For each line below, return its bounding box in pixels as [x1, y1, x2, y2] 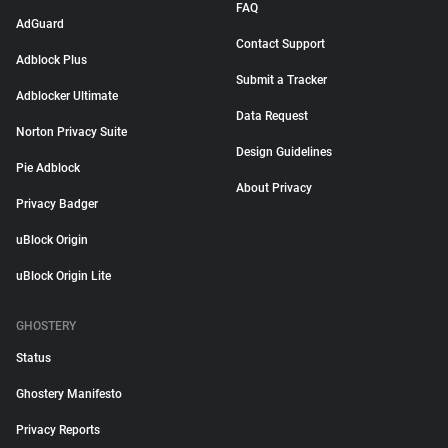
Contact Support [236, 37, 325, 51]
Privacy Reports [16, 423, 100, 437]
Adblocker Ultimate [16, 89, 118, 103]
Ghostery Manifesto [16, 387, 122, 401]
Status [16, 351, 51, 365]
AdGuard [16, 17, 64, 31]
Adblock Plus [16, 53, 87, 67]
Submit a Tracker [236, 73, 327, 87]
